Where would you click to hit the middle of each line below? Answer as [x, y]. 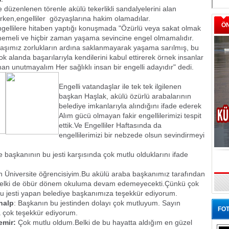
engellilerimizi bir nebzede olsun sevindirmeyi [132, 135]
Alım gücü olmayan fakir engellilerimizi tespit [130, 116]
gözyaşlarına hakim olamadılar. [99, 18]
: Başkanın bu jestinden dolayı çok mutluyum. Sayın [97, 203]
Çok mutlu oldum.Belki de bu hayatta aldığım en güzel [104, 222]
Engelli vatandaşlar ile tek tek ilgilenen [120, 86]
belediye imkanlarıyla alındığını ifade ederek [130, 106]
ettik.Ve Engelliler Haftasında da [110, 125]
